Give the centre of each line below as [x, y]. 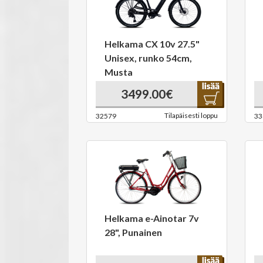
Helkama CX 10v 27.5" [152, 44]
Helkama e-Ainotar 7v [152, 218]
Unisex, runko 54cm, [148, 58]
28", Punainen [133, 232]
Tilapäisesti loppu [191, 115]
